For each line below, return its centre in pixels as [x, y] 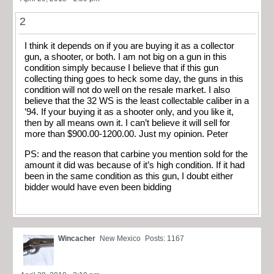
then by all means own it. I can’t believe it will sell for [127, 123]
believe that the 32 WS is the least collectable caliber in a [137, 101]
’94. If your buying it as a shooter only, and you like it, [129, 112]
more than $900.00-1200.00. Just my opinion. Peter [126, 134]
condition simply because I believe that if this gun [121, 68]
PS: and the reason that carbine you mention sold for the [136, 154]
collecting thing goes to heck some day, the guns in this [134, 79]
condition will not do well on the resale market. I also [127, 90]
